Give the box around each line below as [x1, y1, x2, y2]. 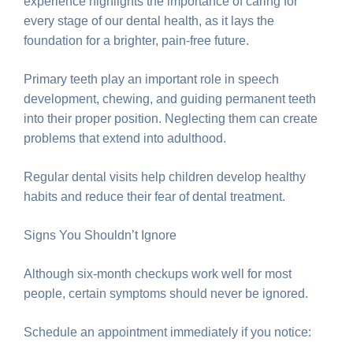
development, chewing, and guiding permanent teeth [24, 91, 316, 106]
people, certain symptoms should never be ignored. [24, 286, 308, 300]
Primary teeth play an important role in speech [24, 72, 279, 86]
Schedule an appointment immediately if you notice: [24, 325, 311, 339]
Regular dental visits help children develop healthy [24, 169, 306, 184]
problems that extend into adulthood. [24, 131, 226, 145]
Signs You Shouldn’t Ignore [24, 228, 176, 242]
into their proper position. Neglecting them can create [24, 111, 318, 125]
